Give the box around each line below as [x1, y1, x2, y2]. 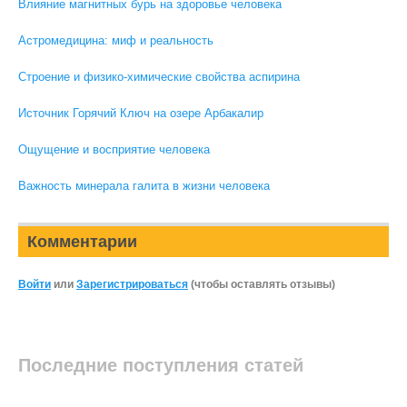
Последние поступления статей [18, 355, 303, 375]
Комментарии [27, 233, 137, 251]
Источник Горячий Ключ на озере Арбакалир [18, 106, 263, 120]
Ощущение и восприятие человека [18, 143, 210, 156]
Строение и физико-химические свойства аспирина [18, 70, 300, 84]
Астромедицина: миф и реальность [18, 34, 213, 47]
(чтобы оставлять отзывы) [188, 278, 335, 291]
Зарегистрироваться [76, 278, 188, 291]
